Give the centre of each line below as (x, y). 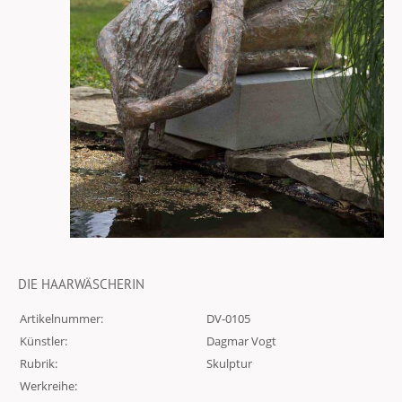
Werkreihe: (48, 385)
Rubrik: (39, 363)
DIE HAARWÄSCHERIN (81, 284)
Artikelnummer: (61, 318)
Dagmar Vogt (241, 341)
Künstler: (44, 341)
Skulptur (229, 363)
